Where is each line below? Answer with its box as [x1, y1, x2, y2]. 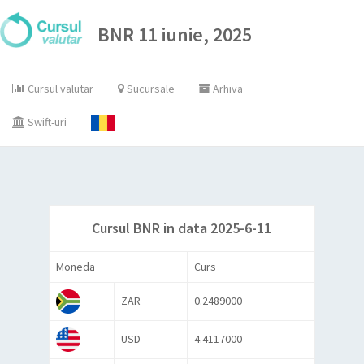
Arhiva [210, 81, 243, 96]
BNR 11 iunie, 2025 [97, 21, 253, 47]
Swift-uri [25, 115, 67, 129]
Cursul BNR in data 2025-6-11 [92, 219, 272, 238]
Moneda [55, 258, 95, 274]
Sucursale [124, 81, 175, 96]
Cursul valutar [25, 81, 93, 96]
